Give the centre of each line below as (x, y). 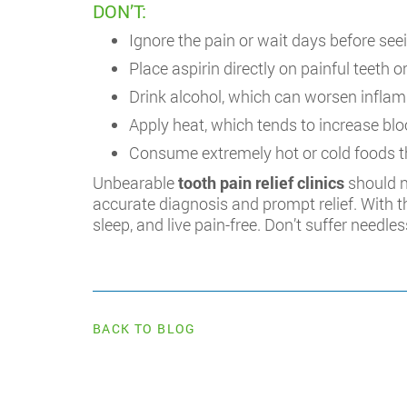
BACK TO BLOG (144, 328)
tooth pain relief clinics (261, 183)
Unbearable (135, 183)
